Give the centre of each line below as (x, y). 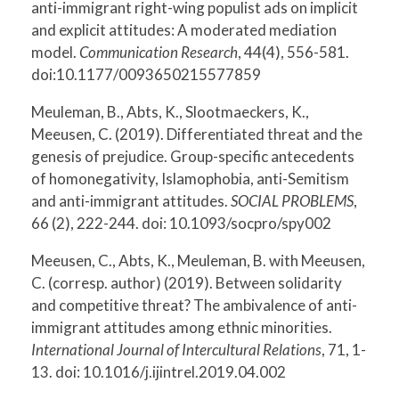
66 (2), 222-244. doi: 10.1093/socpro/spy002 (181, 223)
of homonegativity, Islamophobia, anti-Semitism (190, 178)
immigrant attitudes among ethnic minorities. (182, 327)
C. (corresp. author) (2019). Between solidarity (187, 282)
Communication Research (159, 52)
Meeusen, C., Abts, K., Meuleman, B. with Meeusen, (198, 260)
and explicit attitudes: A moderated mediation (184, 29)
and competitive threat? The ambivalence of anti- (194, 305)
